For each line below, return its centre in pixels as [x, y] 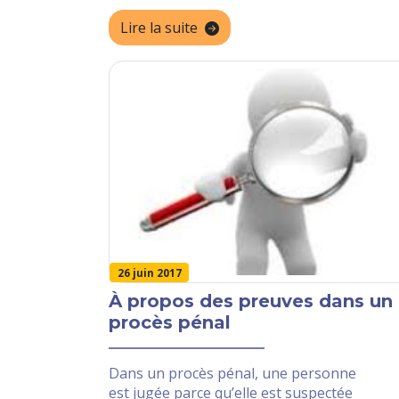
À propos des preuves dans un [251, 301]
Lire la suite [159, 28]
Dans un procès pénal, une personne [232, 374]
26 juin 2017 [149, 273]
